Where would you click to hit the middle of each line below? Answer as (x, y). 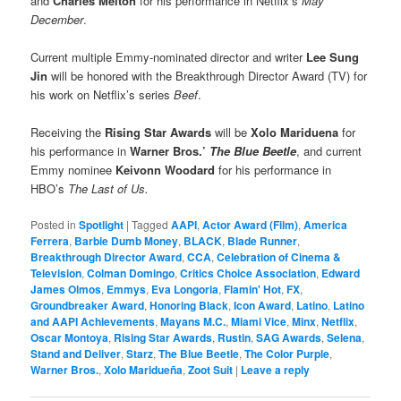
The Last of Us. (109, 189)
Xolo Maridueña (144, 370)
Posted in (54, 225)
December (57, 19)
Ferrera (50, 241)
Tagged (150, 225)
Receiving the (68, 132)
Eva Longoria (185, 290)
